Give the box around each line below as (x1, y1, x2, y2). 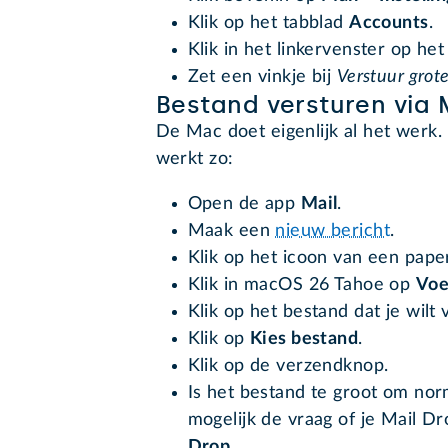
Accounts (349, 14, 429, 33)
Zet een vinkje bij (187, 68, 337, 87)
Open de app (187, 195, 301, 214)
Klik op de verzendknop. (187, 357, 394, 376)
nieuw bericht (275, 222, 390, 241)
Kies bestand (249, 330, 359, 349)
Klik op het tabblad (187, 14, 350, 33)
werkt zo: (155, 150, 239, 169)
